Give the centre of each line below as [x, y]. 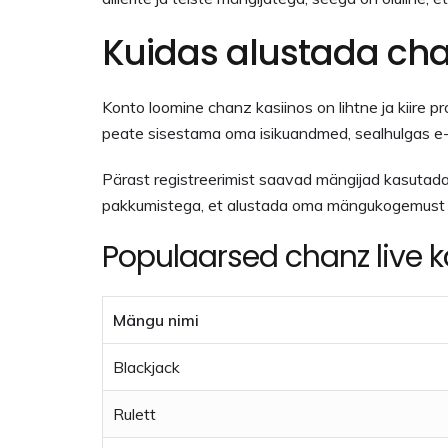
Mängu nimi [156, 320]
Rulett [134, 414]
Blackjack [146, 367]
